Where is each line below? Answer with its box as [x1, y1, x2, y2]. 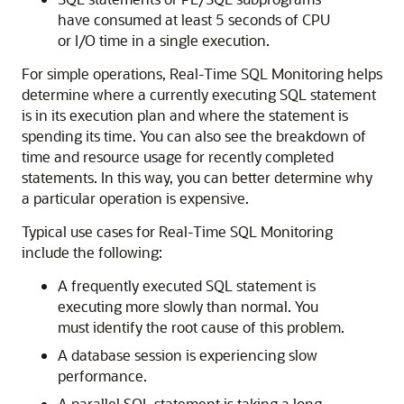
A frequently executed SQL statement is [58, 276, 316, 296]
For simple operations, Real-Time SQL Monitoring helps [22, 64, 382, 84]
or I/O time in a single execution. [58, 31, 270, 50]
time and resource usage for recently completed [22, 147, 334, 167]
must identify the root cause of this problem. [58, 317, 344, 337]
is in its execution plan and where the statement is [22, 106, 348, 125]
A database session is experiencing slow [58, 345, 317, 365]
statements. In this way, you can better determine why [22, 168, 372, 188]
